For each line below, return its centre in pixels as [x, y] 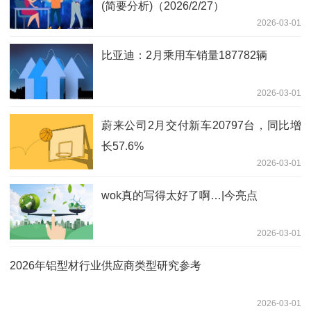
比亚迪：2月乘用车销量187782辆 [184, 55]
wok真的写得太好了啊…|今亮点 [179, 195]
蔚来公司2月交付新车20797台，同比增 [201, 125]
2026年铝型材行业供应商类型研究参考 [106, 265]
